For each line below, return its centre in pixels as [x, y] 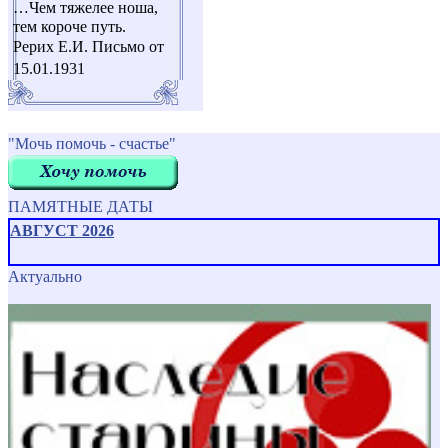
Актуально [45, 277]
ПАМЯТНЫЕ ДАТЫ [80, 207]
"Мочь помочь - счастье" [92, 144]
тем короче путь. [69, 27]
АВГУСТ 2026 [62, 231]
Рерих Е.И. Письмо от [88, 47]
